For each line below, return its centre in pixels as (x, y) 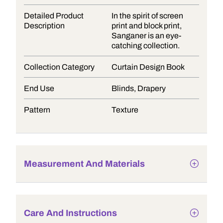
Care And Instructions (70, 213)
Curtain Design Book (148, 67)
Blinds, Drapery (139, 88)
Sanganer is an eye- (146, 36)
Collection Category (59, 67)
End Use (39, 88)
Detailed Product (54, 16)
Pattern (37, 110)
